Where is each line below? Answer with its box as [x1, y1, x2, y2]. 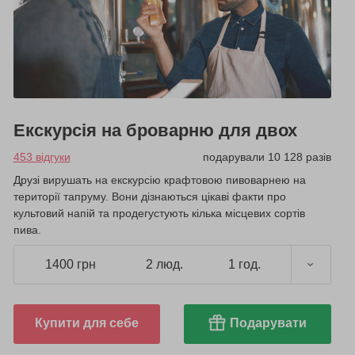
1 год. [227, 258, 261, 272]
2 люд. [145, 258, 183, 272]
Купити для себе [34, 315, 139, 330]
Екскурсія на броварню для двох [13, 120, 297, 140]
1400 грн [44, 258, 96, 272]
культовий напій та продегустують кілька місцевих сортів [13, 206, 305, 219]
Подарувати [230, 315, 307, 330]
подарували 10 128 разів [202, 150, 331, 163]
